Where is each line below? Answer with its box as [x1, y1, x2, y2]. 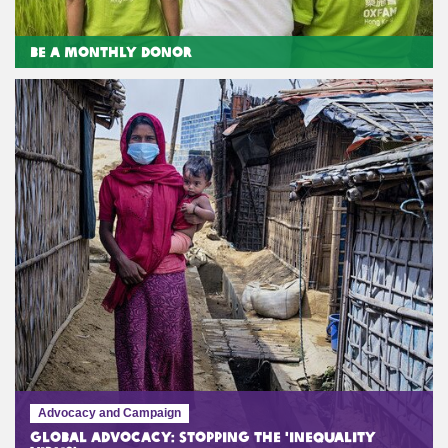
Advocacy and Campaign [38, 405, 181, 420]
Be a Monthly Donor [30, 42, 192, 61]
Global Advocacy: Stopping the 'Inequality [30, 427, 376, 446]
